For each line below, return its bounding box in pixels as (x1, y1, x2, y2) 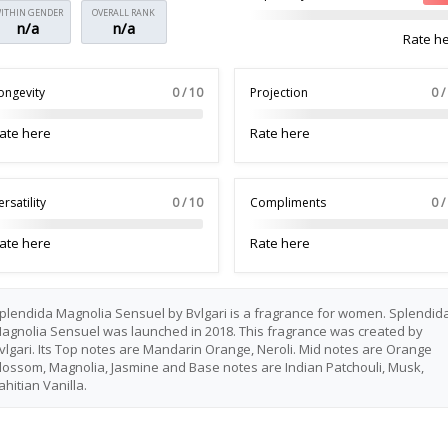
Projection (249, 84, 308, 101)
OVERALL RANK (92, 6, 156, 19)
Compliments (249, 194, 326, 211)
